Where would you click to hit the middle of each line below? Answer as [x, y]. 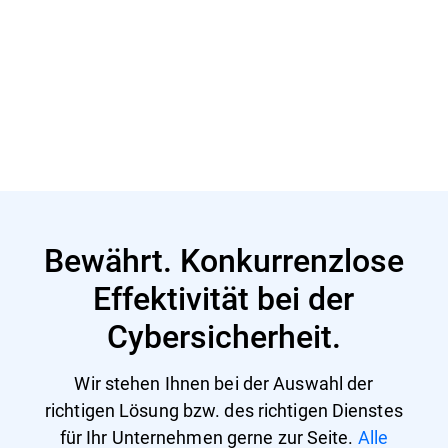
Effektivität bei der [224, 297]
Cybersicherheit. [223, 335]
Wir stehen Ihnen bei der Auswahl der [224, 382]
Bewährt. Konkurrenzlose [223, 259]
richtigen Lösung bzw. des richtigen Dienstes [224, 409]
